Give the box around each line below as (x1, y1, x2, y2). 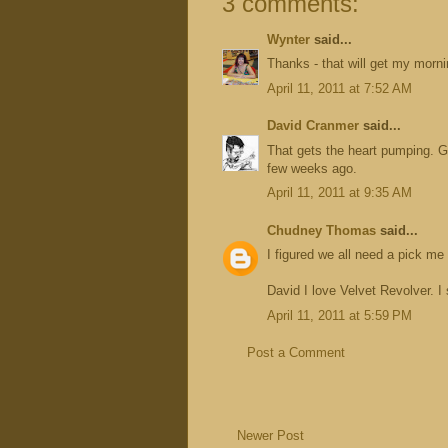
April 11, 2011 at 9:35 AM (267, 185, 412, 201)
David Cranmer (267, 118, 359, 134)
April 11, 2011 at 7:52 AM (267, 80, 412, 96)
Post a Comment (247, 345, 345, 361)
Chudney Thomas (267, 222, 376, 238)
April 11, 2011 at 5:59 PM (267, 307, 412, 323)
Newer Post (237, 427, 304, 443)
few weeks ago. (267, 160, 357, 176)
